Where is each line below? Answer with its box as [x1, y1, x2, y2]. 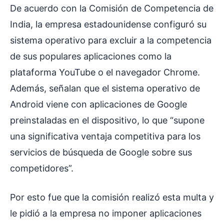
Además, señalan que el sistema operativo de [10, 83, 200, 94]
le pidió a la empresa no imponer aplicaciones [10, 208, 201, 219]
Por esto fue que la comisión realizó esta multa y [10, 192, 214, 203]
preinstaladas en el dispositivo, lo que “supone [10, 115, 204, 126]
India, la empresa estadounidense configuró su [10, 19, 206, 30]
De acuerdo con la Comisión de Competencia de [10, 3, 213, 14]
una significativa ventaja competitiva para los [10, 131, 200, 142]
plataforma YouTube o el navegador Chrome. [10, 67, 200, 78]
